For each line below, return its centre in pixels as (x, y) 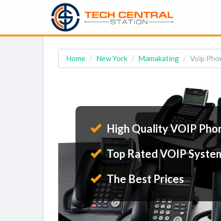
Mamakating (159, 58)
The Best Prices (144, 179)
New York (112, 58)
